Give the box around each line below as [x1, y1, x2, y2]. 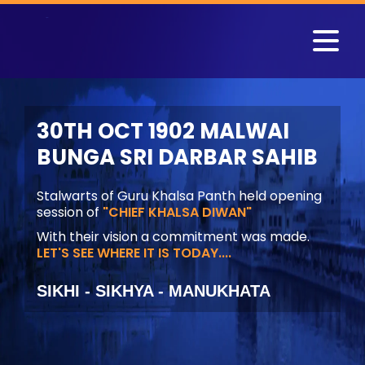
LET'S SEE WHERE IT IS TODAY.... [37, 244, 231, 262]
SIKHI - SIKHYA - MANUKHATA [37, 282, 270, 300]
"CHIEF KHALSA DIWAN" [103, 203, 252, 222]
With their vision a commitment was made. [37, 227, 310, 246]
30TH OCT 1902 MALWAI [37, 117, 289, 146]
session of [37, 203, 103, 222]
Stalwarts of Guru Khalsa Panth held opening [37, 187, 322, 205]
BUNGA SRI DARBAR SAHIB [37, 143, 318, 172]
